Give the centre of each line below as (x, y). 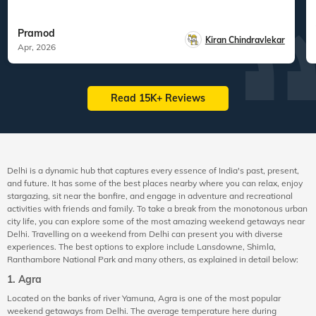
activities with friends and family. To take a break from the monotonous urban (157, 208)
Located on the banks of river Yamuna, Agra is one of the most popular (144, 298)
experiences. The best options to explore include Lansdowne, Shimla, (141, 246)
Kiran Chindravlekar (245, 39)
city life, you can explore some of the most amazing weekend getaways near (156, 221)
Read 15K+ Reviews (158, 98)
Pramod (36, 33)
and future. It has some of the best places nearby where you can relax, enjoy (155, 183)
